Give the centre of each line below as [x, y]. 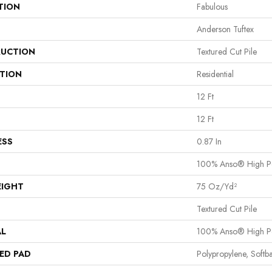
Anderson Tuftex [225, 29]
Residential [215, 74]
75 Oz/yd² [217, 186]
